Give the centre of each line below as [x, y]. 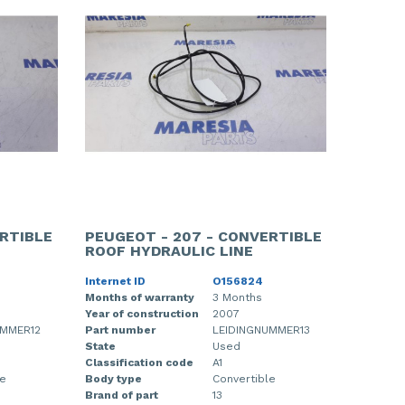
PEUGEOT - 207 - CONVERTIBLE [203, 236]
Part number [120, 330]
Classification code [139, 362]
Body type [113, 378]
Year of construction [141, 313]
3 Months [237, 297]
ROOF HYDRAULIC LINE [169, 250]
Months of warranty [139, 297]
